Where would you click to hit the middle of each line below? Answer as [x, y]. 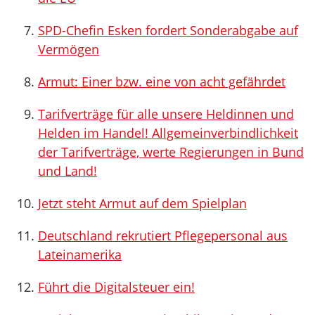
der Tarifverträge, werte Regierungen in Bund [171, 152]
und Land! [67, 171]
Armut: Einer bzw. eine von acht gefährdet [162, 82]
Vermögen [69, 49]
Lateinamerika [80, 255]
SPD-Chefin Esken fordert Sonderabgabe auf [168, 30]
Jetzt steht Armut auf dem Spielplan [142, 203]
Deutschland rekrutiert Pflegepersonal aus [163, 236]
